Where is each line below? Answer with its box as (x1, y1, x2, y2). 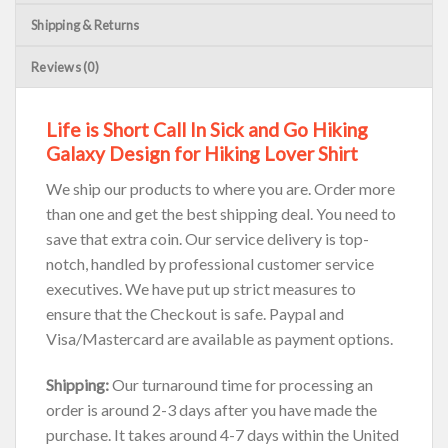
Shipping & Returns (31, 17, 140, 34)
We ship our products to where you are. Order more (46, 178, 395, 198)
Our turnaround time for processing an (109, 374, 373, 394)
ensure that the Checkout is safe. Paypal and (46, 303, 344, 323)
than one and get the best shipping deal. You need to (46, 203, 396, 223)
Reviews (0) (31, 59, 99, 76)
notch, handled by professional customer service (46, 253, 374, 273)
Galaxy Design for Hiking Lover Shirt (46, 142, 358, 166)
